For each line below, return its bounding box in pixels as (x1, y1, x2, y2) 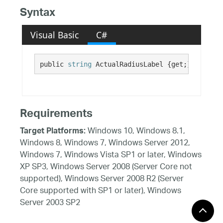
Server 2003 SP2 (20, 195, 80, 212)
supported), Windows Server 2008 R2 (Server (20, 171, 184, 188)
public (39, 60, 68, 68)
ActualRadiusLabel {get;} (91, 60, 191, 68)
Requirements (20, 104, 93, 126)
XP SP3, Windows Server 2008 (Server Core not (20, 159, 192, 176)
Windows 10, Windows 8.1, (86, 123, 185, 140)
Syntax (20, 3, 55, 25)
